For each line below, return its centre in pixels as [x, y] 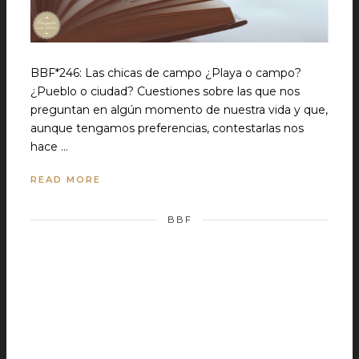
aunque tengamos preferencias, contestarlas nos [167, 129]
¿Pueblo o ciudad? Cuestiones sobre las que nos [165, 92]
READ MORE [66, 180]
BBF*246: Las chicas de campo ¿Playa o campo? [166, 73]
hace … [49, 147]
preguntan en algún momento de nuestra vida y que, [179, 110]
